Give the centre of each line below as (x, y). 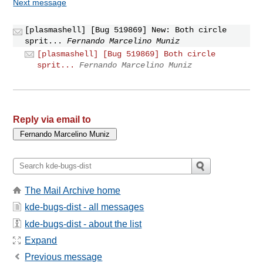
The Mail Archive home (73, 190)
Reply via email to (52, 119)
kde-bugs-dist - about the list (83, 224)
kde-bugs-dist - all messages (85, 207)
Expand (41, 240)
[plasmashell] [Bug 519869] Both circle (127, 54)
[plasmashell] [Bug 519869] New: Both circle (126, 30)
